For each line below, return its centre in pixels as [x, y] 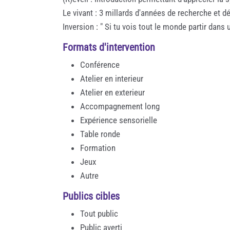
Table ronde [100, 134]
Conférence [100, 64]
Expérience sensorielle [119, 120]
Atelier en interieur [112, 78]
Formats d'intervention [109, 47]
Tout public [99, 213]
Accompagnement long [120, 106]
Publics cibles [91, 196]
